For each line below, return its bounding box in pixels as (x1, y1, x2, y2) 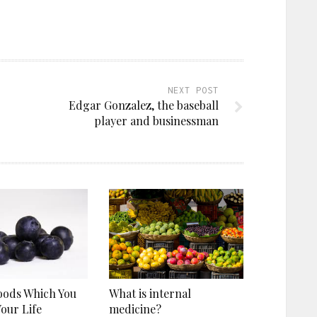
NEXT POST (168, 85, 219, 96)
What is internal (109, 285, 191, 301)
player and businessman (94, 113, 219, 129)
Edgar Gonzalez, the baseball (69, 98, 219, 113)
